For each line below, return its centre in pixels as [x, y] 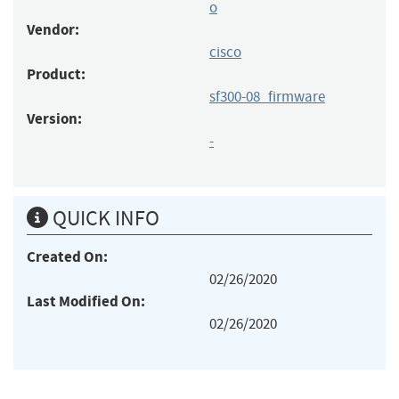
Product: [56, 74]
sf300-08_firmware [267, 96]
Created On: [67, 256]
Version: [54, 118]
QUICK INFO [104, 218]
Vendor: [53, 29]
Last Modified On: [86, 301]
